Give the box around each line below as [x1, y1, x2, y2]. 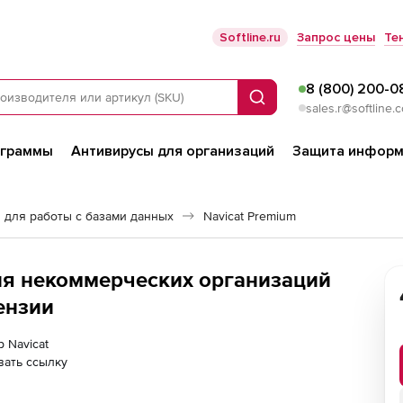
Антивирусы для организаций [71, 142, 274, 160]
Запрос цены [297, 30, 375, 45]
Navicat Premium [203, 209, 296, 223]
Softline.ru [219, 30, 281, 45]
